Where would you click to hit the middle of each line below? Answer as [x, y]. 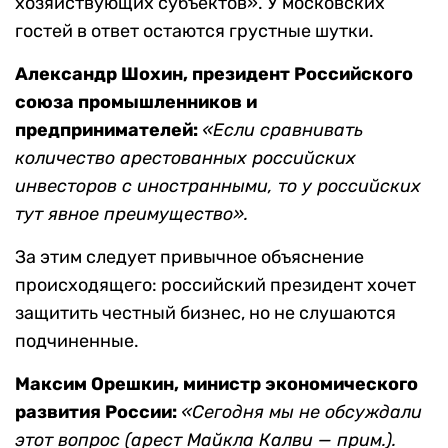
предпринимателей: [108, 130]
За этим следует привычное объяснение [189, 257]
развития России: [98, 412]
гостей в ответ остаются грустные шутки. [194, 31]
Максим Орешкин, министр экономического [216, 384]
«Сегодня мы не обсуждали [301, 412]
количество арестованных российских [185, 158]
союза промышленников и [136, 102]
